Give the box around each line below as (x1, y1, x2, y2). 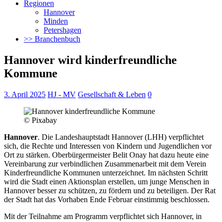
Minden (44, 16, 68, 25)
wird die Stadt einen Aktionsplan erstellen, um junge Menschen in (4, 177, 209, 186)
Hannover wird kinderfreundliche (4, 53, 177, 66)
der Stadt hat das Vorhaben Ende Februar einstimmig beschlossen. (4, 195, 210, 204)
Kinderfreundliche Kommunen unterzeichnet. (4, 168, 146, 177)
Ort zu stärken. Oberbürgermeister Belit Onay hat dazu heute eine (4, 150, 209, 159)
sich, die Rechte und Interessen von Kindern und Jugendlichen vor (4, 141, 212, 150)
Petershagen (44, 25, 81, 34)
